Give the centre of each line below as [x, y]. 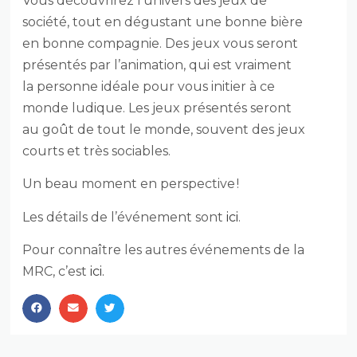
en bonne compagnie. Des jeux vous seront [161, 43]
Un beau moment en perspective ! [131, 184]
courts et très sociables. [97, 151]
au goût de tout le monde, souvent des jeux [164, 129]
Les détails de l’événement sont [125, 217]
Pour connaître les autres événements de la [164, 250]
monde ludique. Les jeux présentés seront [157, 108]
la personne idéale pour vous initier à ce [149, 86]
